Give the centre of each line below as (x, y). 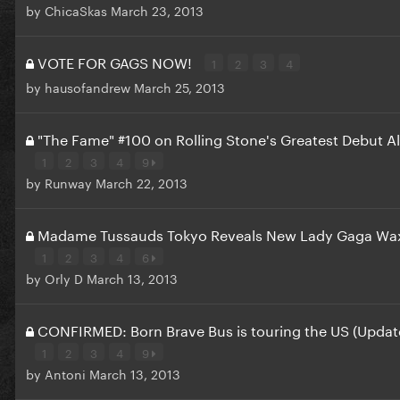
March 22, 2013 (142, 182)
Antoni (65, 373)
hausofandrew (87, 86)
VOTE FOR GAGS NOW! (117, 61)
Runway (68, 182)
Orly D (64, 277)
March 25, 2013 (179, 86)
